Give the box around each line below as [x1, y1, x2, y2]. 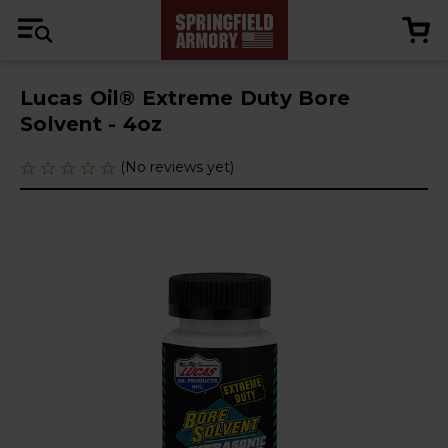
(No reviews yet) [120, 158, 234, 176]
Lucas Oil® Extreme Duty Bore [20, 86, 350, 110]
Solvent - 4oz [20, 112, 163, 136]
